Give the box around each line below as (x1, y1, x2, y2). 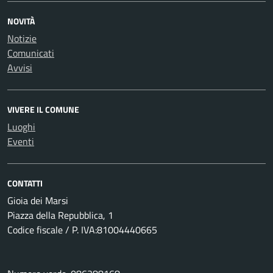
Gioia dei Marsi (7, 193, 68, 208)
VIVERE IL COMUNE (7, 103, 79, 116)
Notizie (7, 31, 37, 46)
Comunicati (7, 46, 54, 60)
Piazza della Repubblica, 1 (7, 208, 113, 222)
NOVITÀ (7, 15, 35, 27)
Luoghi (7, 119, 35, 134)
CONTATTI (7, 177, 43, 190)
